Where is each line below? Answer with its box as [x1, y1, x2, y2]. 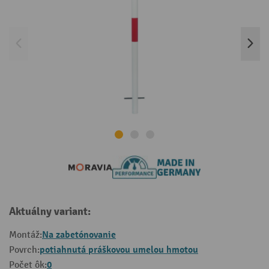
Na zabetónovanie [42, 229, 116, 241]
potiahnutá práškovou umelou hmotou [40, 244, 198, 256]
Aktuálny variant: [9, 205, 91, 219]
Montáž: [9, 229, 42, 241]
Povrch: [9, 244, 40, 256]
